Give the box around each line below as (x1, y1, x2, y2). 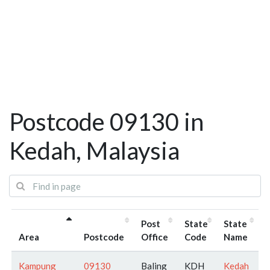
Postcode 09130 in (9, 107, 204, 137)
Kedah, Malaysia (9, 136, 180, 166)
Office (141, 231, 168, 242)
